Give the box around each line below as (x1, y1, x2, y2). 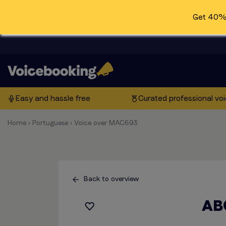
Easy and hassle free (15, 93, 90, 103)
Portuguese (32, 119, 68, 127)
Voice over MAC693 (74, 119, 137, 127)
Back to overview (84, 175, 139, 183)
